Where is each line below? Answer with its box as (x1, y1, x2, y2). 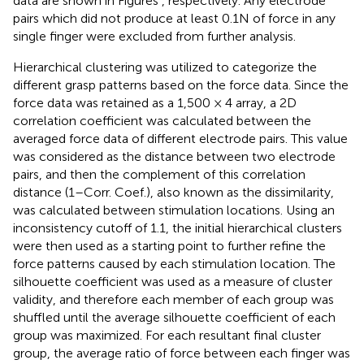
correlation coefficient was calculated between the (13, 112, 311, 128)
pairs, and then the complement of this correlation (13, 166, 305, 182)
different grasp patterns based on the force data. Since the (13, 76, 349, 93)
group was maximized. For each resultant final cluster (13, 327, 321, 343)
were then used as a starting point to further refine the (13, 237, 326, 253)
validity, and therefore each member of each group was (13, 291, 334, 307)
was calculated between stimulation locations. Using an (13, 201, 335, 218)
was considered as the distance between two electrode (13, 148, 336, 164)
